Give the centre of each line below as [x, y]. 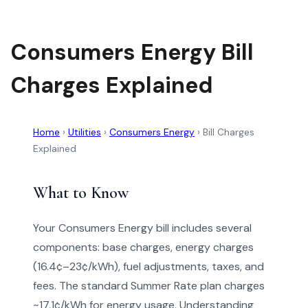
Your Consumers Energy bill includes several [142, 228]
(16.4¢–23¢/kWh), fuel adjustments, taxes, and [148, 266]
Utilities [85, 132]
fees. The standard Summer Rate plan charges [149, 286]
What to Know [81, 193]
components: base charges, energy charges [143, 247]
